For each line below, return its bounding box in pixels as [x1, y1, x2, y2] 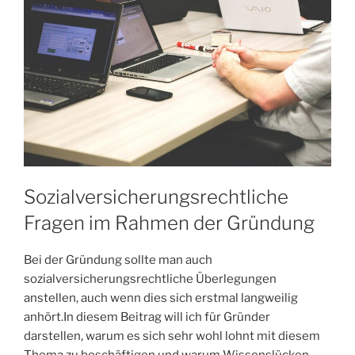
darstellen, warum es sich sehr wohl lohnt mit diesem [24, 328, 320, 343]
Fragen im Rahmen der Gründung [24, 211, 315, 235]
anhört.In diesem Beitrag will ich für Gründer [24, 309, 270, 324]
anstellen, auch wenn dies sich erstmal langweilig [24, 290, 298, 305]
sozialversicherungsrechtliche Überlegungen [24, 271, 277, 286]
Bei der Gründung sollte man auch [24, 252, 212, 267]
